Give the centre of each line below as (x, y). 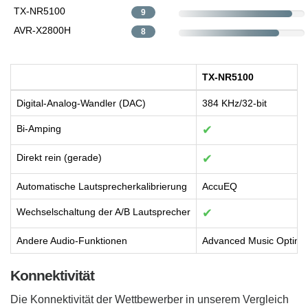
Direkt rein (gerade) (59, 158)
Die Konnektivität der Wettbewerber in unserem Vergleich (150, 300)
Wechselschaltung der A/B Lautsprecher (103, 212)
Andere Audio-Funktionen (72, 241)
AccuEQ (220, 187)
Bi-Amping (39, 129)
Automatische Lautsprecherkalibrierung (102, 187)
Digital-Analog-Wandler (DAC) (81, 103)
